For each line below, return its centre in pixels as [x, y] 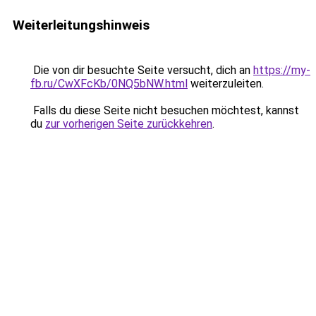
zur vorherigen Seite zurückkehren [129, 124]
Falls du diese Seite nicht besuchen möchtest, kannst [165, 110]
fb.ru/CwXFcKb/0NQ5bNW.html [109, 84]
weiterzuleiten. [226, 84]
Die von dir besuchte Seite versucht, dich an [142, 70]
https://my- [282, 70]
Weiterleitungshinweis [81, 25]
